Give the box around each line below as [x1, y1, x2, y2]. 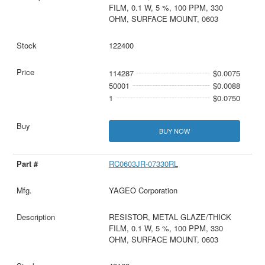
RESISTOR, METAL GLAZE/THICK [108, 211, 231, 223]
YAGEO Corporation [108, 185, 177, 196]
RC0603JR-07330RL [108, 158, 178, 170]
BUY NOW [159, 126, 190, 136]
